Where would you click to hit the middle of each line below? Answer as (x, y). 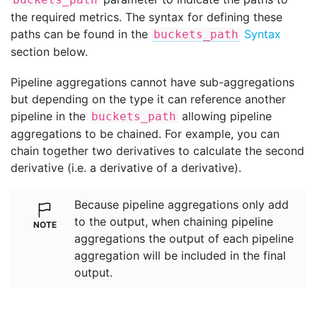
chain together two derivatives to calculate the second (157, 150)
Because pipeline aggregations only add (181, 205)
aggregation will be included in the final (180, 256)
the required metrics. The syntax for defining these (146, 17)
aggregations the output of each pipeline (184, 239)
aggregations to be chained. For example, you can (145, 133)
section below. (49, 52)
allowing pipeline (225, 116)
